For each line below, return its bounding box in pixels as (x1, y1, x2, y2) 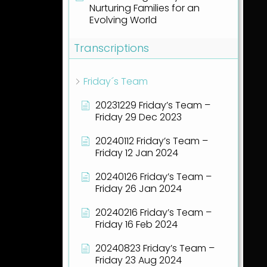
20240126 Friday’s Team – (95, 170, 212, 184)
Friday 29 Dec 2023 (95, 110, 182, 125)
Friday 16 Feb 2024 (95, 218, 178, 232)
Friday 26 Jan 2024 (95, 182, 182, 196)
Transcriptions (73, 41, 149, 56)
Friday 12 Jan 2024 (95, 146, 178, 160)
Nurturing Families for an (89, 1, 200, 15)
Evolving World (89, 13, 157, 27)
